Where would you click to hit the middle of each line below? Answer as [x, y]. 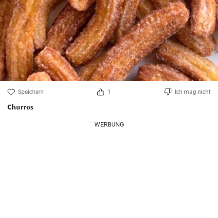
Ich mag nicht [193, 92]
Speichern [31, 92]
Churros [20, 107]
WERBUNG [109, 124]
